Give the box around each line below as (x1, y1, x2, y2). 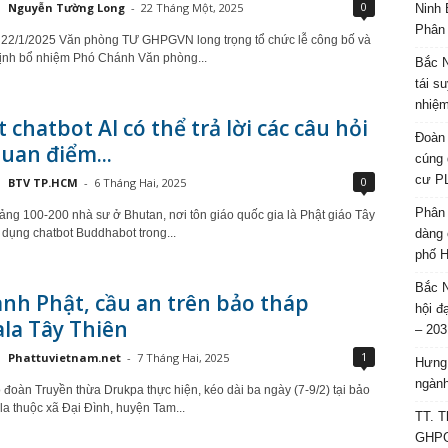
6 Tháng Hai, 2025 (93, 175, 186, 190)
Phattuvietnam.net (7, 350, 121, 365)
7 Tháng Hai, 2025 (136, 350, 229, 365)
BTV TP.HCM (7, 175, 78, 190)
